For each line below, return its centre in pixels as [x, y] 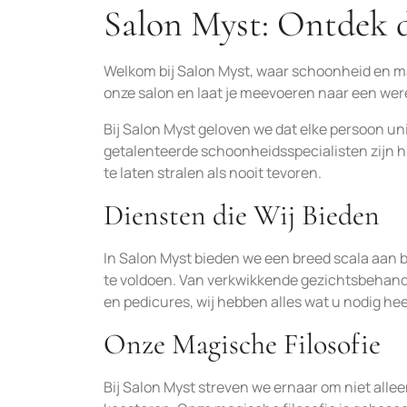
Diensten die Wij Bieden [242, 214]
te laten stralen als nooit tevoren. [213, 172]
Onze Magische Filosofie [242, 343]
